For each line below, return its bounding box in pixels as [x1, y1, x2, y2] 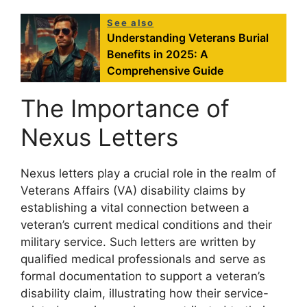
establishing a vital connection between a [21, 201, 249, 215]
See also [107, 17, 154, 29]
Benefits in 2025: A [107, 47, 209, 62]
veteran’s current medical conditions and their [21, 218, 272, 232]
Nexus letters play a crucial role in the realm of [21, 167, 276, 181]
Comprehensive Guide [107, 64, 224, 78]
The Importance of [21, 94, 230, 123]
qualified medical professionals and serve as [21, 252, 266, 267]
